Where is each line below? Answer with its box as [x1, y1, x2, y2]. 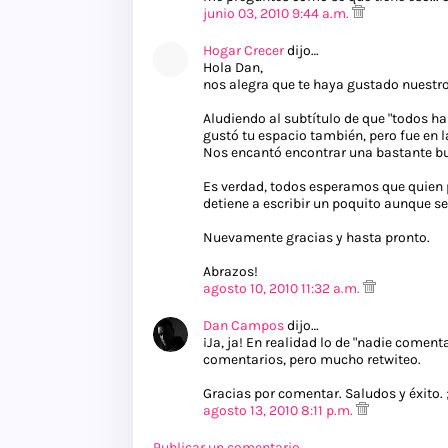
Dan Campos [203, 317, 284, 335]
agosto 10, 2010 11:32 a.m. [203, 280, 363, 298]
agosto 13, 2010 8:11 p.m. [203, 402, 356, 420]
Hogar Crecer [203, 42, 284, 60]
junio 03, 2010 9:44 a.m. [203, 5, 352, 23]
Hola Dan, [203, 59, 263, 77]
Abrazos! [203, 263, 258, 281]
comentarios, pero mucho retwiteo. [203, 351, 421, 369]
